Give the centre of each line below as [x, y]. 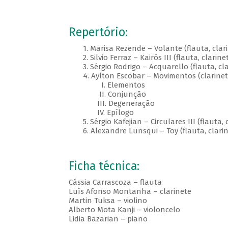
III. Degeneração [111, 104]
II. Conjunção [107, 94]
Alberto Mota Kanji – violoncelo [124, 210]
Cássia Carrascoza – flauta [115, 182]
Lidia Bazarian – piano [108, 219]
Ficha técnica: [104, 166]
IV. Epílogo [101, 113]
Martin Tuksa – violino [108, 201]
